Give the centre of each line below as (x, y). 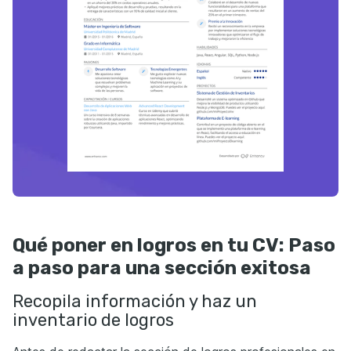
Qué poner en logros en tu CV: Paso (174, 246)
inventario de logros (93, 320)
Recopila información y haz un (135, 302)
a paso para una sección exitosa (162, 268)
